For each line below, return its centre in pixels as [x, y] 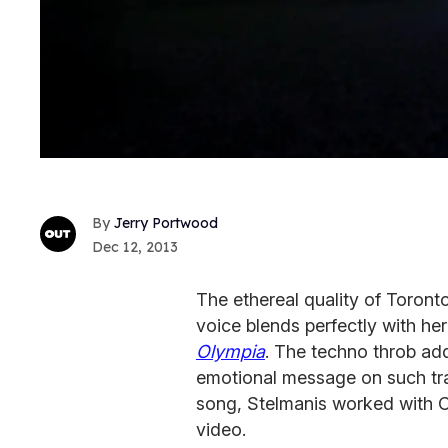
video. [221, 429]
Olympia [230, 351]
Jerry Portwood [166, 222]
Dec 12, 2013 [135, 246]
